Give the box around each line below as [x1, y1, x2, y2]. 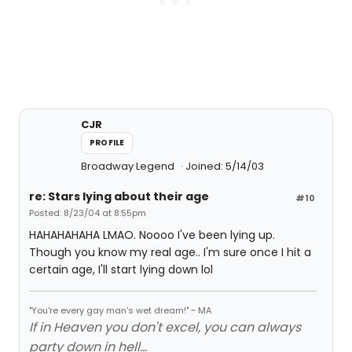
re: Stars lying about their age [29, 189, 209, 204]
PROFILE [90, 137, 125, 148]
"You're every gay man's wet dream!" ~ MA [29, 304, 211, 317]
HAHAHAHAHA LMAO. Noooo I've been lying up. [29, 227, 275, 243]
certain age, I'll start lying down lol [29, 262, 213, 277]
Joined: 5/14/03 [185, 159, 264, 174]
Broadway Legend [81, 159, 177, 174]
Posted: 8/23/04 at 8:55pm [29, 207, 146, 219]
